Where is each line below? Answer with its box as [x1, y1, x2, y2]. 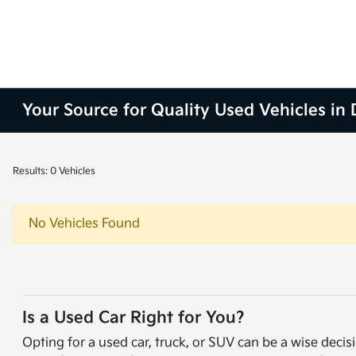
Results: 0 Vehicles [13, 165, 95, 177]
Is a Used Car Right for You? [22, 308, 246, 327]
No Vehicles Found [29, 216, 140, 231]
